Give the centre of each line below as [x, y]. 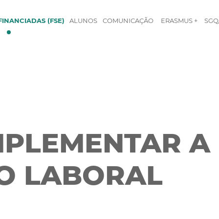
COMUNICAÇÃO [128, 21]
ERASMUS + [179, 21]
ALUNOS [84, 21]
